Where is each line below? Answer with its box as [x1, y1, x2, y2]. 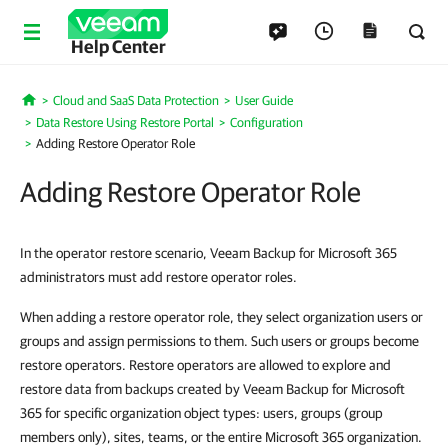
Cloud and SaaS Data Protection [52, 93, 219, 108]
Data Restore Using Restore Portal [36, 115, 214, 130]
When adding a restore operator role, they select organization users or [20, 309, 423, 325]
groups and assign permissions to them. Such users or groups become [20, 333, 419, 349]
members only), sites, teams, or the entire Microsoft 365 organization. [20, 429, 422, 445]
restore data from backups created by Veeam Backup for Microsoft [20, 381, 405, 397]
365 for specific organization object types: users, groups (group [20, 405, 383, 421]
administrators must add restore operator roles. [20, 269, 297, 285]
